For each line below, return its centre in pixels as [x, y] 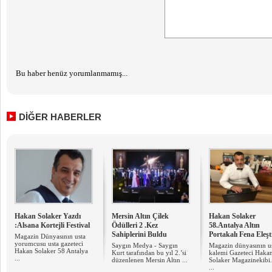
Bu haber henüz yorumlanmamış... [72, 73]
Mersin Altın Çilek [140, 216]
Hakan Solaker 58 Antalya [51, 251]
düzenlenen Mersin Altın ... [150, 260]
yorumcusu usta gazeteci [49, 243]
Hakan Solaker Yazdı [48, 216]
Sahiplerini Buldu [139, 234]
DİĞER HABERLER [60, 117]
